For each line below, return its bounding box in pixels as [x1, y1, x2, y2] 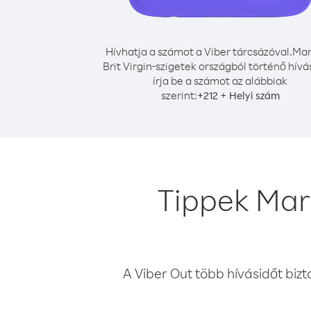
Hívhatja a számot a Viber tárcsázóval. [106, 44, 292, 58]
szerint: [160, 88, 197, 102]
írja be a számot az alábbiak [153, 74, 287, 87]
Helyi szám [228, 89, 280, 102]
